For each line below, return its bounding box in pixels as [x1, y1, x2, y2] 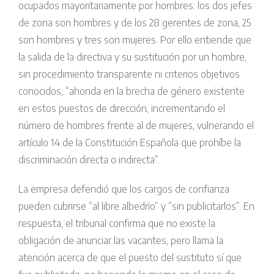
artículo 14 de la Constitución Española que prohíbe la [18, 136, 241, 149]
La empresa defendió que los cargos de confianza [18, 182, 229, 195]
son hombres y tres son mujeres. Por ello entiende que [18, 33, 251, 46]
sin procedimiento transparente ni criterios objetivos [18, 67, 240, 80]
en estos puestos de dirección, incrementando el [18, 102, 225, 114]
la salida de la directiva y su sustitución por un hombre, [18, 50, 246, 63]
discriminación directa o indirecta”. [18, 153, 160, 166]
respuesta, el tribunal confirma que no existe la [18, 217, 215, 229]
